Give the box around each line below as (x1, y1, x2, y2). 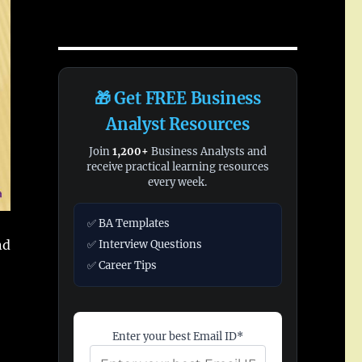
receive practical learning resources (86, 160, 269, 174)
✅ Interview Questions (86, 238, 202, 251)
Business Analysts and (148, 145, 267, 158)
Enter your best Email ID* (112, 330, 243, 343)
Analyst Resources (106, 114, 250, 134)
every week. (148, 175, 208, 189)
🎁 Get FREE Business (94, 88, 261, 108)
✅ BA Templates (86, 217, 170, 230)
